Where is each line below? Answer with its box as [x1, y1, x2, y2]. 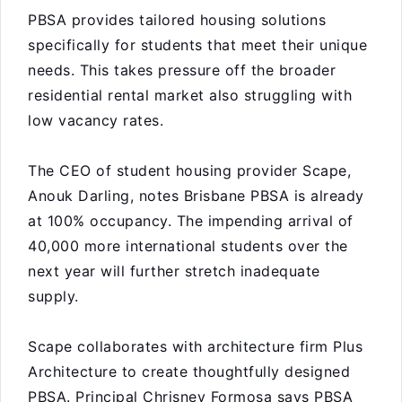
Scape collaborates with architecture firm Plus [28, 337, 363, 355]
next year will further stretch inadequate [28, 262, 320, 280]
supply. [28, 287, 79, 305]
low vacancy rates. [28, 111, 163, 129]
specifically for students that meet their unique [28, 36, 367, 54]
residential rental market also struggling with [28, 86, 352, 104]
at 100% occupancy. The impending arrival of [28, 212, 354, 230]
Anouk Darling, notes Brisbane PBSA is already [28, 187, 364, 205]
